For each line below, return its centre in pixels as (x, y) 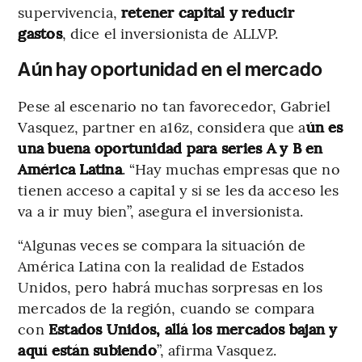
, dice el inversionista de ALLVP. (170, 33)
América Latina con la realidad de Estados (161, 266)
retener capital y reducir (207, 12)
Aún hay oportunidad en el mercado (170, 70)
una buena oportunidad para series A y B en (170, 148)
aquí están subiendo (87, 350)
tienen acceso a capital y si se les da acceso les (179, 190)
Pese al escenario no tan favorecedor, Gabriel (174, 106)
